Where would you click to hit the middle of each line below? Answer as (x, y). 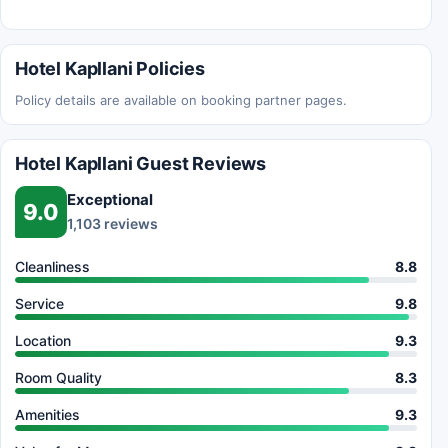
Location (43, 340)
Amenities (47, 414)
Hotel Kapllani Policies (110, 68)
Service (39, 303)
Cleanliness (52, 266)
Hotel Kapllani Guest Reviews (140, 163)
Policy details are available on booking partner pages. (181, 99)
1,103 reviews (112, 224)
